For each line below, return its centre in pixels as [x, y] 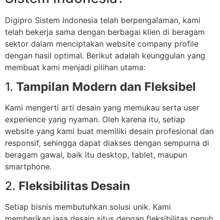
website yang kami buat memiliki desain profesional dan [109, 131]
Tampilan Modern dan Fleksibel [106, 86]
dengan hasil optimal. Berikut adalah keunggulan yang [105, 55]
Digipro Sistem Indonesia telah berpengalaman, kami [103, 20]
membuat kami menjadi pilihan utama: [75, 67]
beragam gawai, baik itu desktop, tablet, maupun [96, 154]
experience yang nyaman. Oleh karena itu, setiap [95, 119]
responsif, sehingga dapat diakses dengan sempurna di [107, 143]
